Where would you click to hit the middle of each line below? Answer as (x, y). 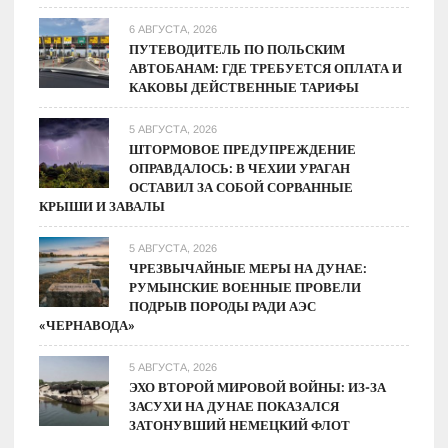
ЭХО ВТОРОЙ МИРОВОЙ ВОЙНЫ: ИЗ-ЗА (258, 388)
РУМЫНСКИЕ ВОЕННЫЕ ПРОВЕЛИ (245, 288)
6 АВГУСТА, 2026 (173, 29)
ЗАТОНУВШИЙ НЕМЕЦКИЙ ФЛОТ (240, 426)
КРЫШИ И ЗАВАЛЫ (102, 207)
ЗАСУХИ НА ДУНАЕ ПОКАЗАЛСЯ (234, 407)
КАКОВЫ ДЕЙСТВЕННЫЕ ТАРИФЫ (244, 88)
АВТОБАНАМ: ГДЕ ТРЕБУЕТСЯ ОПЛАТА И (266, 69)
